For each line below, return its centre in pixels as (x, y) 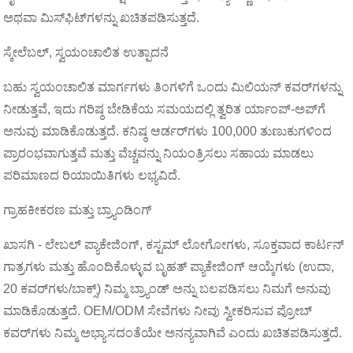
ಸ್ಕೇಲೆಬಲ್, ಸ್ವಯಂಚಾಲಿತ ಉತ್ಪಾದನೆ (86, 52)
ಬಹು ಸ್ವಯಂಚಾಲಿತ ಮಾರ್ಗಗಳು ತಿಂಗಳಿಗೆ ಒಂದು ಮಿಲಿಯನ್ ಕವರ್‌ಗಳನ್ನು (173, 87)
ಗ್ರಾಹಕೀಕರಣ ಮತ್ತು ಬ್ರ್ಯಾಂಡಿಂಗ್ (78, 210)
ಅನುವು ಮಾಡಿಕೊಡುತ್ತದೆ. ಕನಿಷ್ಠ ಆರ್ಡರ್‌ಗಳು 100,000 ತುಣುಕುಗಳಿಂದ (168, 131)
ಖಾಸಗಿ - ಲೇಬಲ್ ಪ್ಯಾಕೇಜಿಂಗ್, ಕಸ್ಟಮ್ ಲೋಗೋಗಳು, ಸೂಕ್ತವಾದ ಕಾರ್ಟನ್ (174, 245)
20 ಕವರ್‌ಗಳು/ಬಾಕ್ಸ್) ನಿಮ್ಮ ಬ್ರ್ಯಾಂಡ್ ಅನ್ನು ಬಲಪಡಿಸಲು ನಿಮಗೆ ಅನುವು (167, 289)
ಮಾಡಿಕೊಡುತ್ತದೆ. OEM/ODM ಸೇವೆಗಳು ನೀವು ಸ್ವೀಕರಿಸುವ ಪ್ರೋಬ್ (158, 311)
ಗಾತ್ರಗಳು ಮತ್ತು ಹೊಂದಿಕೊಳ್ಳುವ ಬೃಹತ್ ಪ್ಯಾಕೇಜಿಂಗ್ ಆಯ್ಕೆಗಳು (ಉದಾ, (169, 267)
